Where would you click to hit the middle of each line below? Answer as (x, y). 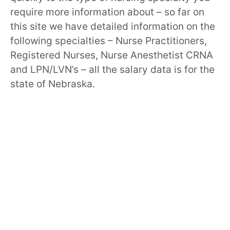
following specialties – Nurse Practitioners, (109, 41)
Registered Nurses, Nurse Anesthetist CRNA (112, 55)
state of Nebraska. (53, 84)
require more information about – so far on (107, 12)
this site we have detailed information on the (113, 26)
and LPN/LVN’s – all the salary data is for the (112, 69)
